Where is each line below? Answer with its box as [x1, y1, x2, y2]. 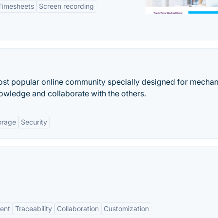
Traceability [15, 204, 52, 213]
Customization [104, 204, 149, 213]
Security [21, 118, 47, 126]
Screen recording [39, 2, 94, 10]
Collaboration [57, 204, 99, 213]
